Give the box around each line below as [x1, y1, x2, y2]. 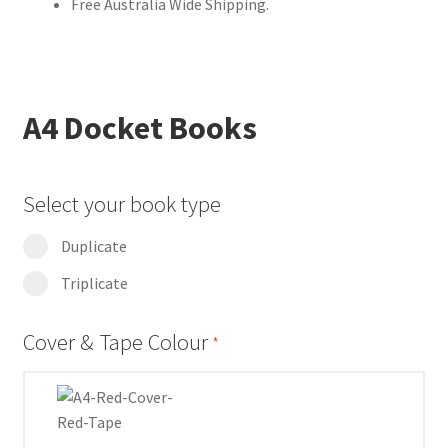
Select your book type [22, 190, 221, 219]
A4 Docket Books [22, 108, 257, 149]
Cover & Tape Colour [22, 327, 208, 356]
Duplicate [60, 235, 127, 256]
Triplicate [60, 272, 128, 293]
